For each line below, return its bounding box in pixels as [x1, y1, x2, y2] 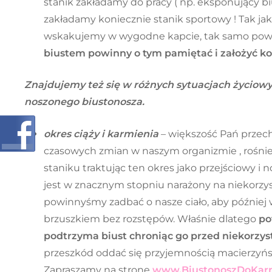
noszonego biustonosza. [24, 96, 144, 108]
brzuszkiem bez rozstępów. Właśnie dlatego [44, 213, 259, 225]
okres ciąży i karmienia [44, 128, 158, 140]
